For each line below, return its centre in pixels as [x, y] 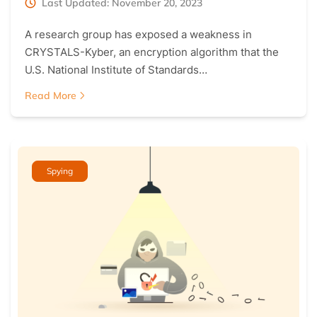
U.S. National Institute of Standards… [116, 70]
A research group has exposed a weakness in [138, 35]
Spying [60, 171]
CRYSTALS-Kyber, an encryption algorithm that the [152, 52]
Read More [51, 96]
